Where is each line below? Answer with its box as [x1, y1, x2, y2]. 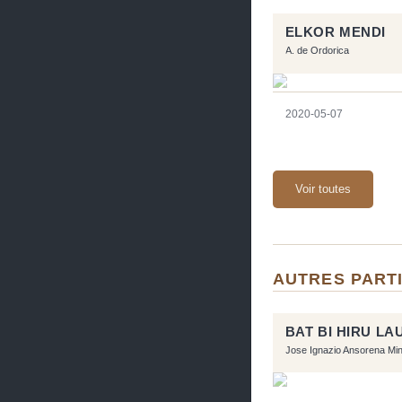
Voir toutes [295, 181, 351, 196]
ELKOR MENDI [284, 24, 387, 39]
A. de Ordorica [284, 45, 349, 57]
